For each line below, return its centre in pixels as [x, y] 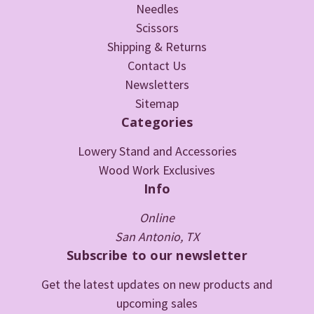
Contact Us [157, 66]
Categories [157, 122]
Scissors [157, 28]
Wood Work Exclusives [157, 170]
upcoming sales [157, 303]
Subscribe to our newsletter [157, 255]
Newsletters [157, 84]
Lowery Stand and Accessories [157, 151]
